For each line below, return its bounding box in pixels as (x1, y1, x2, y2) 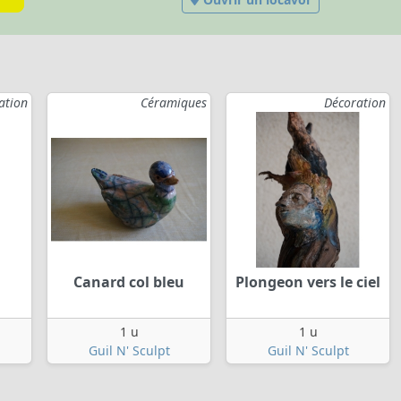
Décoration (324, 94, 386, 112)
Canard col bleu (73, 272, 184, 293)
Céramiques (141, 94, 207, 112)
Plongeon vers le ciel (235, 272, 380, 293)
